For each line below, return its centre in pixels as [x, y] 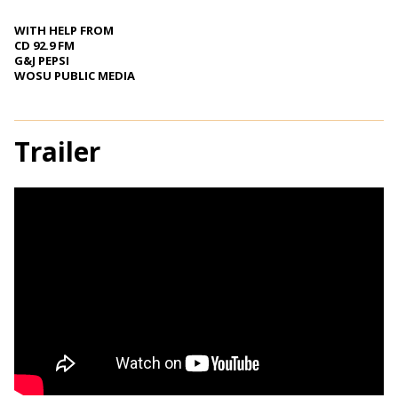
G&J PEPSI [42, 61]
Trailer [57, 151]
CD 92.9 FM [44, 46]
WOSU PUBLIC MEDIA [75, 76]
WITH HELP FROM [64, 31]
